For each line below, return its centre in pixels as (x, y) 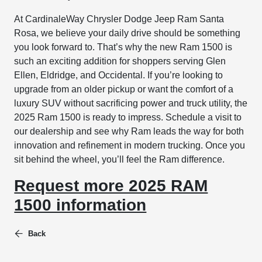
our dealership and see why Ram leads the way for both (129, 132)
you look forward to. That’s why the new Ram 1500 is (123, 47)
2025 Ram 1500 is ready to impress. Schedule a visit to (128, 118)
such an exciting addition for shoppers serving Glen (120, 61)
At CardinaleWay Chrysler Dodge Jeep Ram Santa (119, 19)
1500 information (80, 205)
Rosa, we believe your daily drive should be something (127, 33)
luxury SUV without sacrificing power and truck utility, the (131, 104)
